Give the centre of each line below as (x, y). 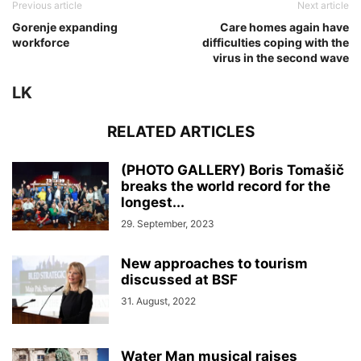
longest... (153, 203)
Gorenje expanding (65, 27)
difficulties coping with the (276, 43)
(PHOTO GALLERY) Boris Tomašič (232, 170)
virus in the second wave (281, 58)
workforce (41, 43)
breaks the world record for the (226, 187)
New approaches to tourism (214, 264)
